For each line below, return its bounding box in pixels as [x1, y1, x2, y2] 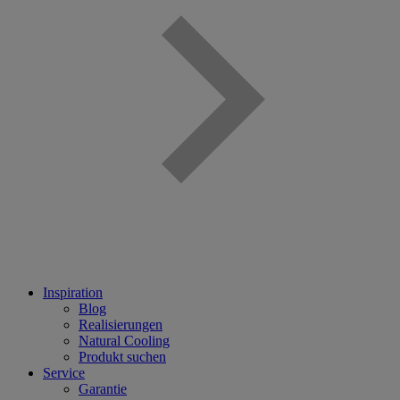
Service [43, 365, 85, 381]
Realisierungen [79, 317, 162, 333]
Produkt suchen [79, 349, 166, 365]
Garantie [79, 381, 127, 397]
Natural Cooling [79, 333, 170, 349]
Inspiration [43, 285, 103, 301]
